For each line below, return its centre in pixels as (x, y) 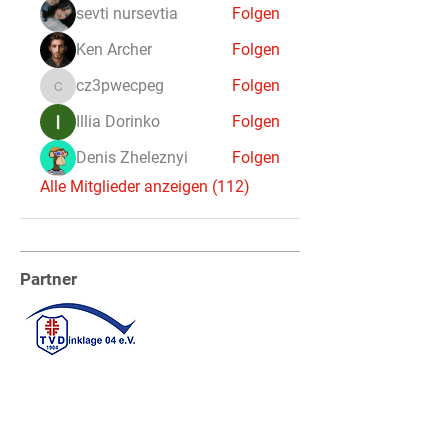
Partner (48, 279)
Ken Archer (114, 49)
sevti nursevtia (127, 13)
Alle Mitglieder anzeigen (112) (145, 186)
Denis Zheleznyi (132, 157)
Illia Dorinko (118, 121)
